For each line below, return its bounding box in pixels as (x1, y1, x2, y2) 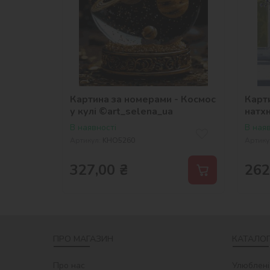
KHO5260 (102, 135, 135, 145)
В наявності (70, 121, 116, 133)
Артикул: (70, 135, 101, 145)
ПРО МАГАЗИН (53, 233, 113, 245)
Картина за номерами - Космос (70, 92, 216, 106)
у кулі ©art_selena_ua (70, 104, 173, 118)
